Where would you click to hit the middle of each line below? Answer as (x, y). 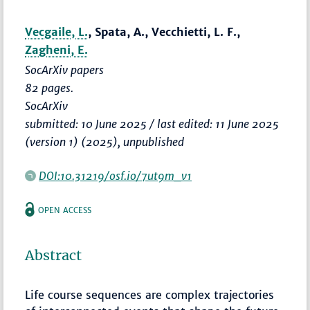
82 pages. (49, 88)
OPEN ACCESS (65, 211)
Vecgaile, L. (57, 32)
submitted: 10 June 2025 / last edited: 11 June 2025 (152, 124)
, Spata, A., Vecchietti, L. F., (164, 32)
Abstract (54, 256)
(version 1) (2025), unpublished (105, 142)
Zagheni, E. (57, 50)
